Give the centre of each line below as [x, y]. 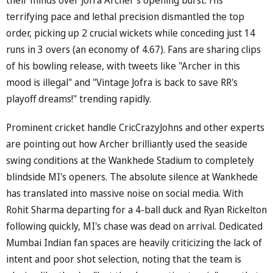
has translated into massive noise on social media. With [125, 193]
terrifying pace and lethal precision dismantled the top [125, 16]
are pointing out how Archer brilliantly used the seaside [127, 144]
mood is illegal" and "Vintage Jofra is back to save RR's [122, 82]
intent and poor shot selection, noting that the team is [124, 259]
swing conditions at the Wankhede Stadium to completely [130, 160]
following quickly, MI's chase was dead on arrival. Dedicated [134, 226]
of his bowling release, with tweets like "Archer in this [123, 66]
